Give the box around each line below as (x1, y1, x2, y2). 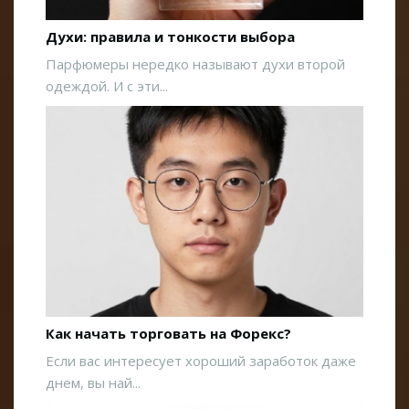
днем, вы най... (46, 372, 141, 392)
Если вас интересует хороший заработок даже (46, 351, 356, 370)
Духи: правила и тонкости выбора (46, 27, 295, 47)
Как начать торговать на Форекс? (46, 323, 291, 342)
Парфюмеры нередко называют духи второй (46, 55, 345, 74)
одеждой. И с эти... (46, 77, 168, 96)
